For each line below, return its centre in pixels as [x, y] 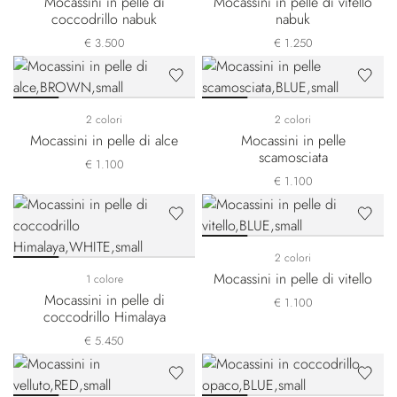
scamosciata [293, 157]
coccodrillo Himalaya [104, 317]
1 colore [104, 279]
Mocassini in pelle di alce [104, 140]
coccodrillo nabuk [104, 19]
